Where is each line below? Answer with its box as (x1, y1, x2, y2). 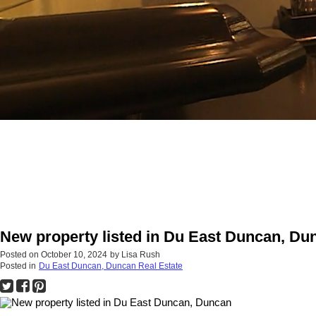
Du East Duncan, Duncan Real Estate (39, 261, 183, 272)
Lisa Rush (121, 250, 160, 260)
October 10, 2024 (41, 250, 107, 260)
